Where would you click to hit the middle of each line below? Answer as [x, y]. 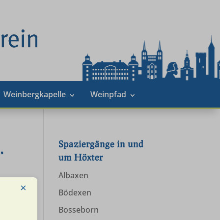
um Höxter [81, 157]
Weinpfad [108, 94]
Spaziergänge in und [101, 144]
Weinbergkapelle [34, 94]
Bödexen [75, 192]
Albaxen [74, 175]
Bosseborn [79, 210]
